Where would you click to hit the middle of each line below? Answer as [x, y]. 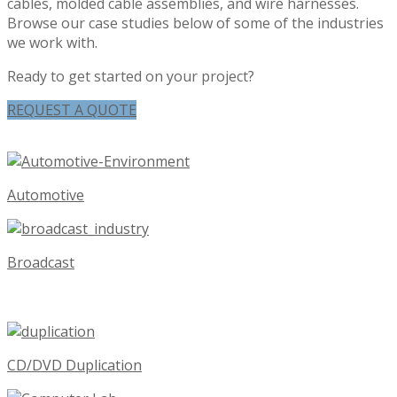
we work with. [52, 42]
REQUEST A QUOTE [72, 109]
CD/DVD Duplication [74, 365]
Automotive [46, 195]
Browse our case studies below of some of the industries [195, 23]
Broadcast [41, 262]
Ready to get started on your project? [131, 76]
